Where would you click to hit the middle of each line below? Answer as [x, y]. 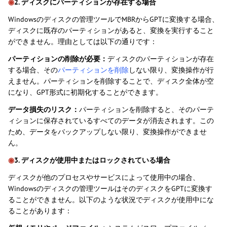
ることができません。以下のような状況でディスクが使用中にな [111, 200]
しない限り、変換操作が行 [171, 70]
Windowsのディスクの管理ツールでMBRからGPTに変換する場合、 [113, 20]
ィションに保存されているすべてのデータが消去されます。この [111, 121]
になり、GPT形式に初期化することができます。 [85, 92]
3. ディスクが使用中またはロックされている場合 [92, 160]
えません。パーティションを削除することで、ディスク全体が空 [111, 81]
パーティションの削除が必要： [58, 59]
